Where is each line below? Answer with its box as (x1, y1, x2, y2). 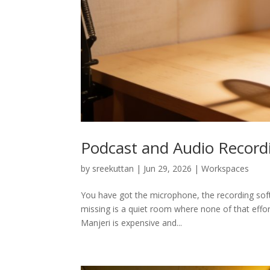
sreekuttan (92, 163, 134, 175)
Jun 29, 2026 (143, 163, 192, 175)
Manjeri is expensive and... (81, 217, 183, 229)
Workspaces (201, 163, 250, 175)
